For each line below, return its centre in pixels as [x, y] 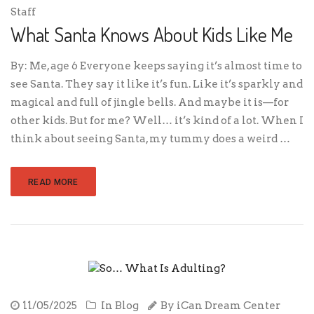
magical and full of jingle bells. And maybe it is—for [150, 103]
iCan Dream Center [228, 306]
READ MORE [53, 183]
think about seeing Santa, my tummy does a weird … [150, 139]
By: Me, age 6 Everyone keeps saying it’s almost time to [156, 66]
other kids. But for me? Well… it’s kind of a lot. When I [157, 121]
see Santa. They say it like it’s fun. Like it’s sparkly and [157, 84]
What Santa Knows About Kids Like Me [152, 35]
